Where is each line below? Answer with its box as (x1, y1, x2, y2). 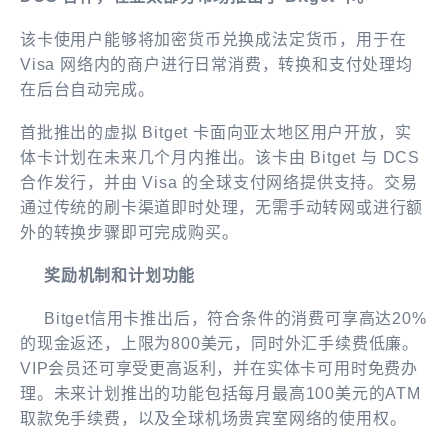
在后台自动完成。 (20, 80, 155, 98)
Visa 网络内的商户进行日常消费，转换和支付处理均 (20, 55, 413, 73)
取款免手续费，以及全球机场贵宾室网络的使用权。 (20, 409, 407, 427)
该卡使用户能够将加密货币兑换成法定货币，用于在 (20, 30, 407, 48)
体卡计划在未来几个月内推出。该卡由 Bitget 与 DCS (20, 148, 420, 166)
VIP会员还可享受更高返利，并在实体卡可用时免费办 (20, 359, 418, 377)
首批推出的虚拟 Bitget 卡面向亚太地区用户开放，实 (20, 123, 412, 141)
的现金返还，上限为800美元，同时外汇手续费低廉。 (20, 334, 419, 352)
